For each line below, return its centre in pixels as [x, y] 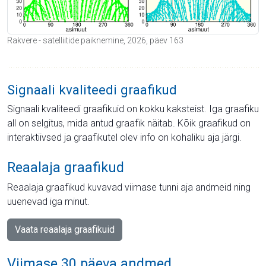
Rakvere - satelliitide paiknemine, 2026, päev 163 [95, 40]
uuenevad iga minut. [48, 201]
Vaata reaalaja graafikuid [65, 229]
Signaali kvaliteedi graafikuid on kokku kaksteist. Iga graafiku [133, 109]
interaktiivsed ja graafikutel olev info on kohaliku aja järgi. [124, 137]
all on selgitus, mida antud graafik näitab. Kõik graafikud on [129, 123]
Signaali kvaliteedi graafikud [92, 89]
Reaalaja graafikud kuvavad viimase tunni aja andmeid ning [129, 187]
